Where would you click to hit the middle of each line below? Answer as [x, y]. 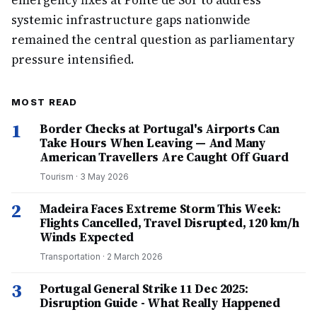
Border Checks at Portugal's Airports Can [160, 129]
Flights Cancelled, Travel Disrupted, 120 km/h [169, 223]
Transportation [70, 257]
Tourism [57, 177]
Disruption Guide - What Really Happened [160, 303]
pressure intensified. [73, 59]
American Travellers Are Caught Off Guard [164, 157]
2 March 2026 [135, 257]
